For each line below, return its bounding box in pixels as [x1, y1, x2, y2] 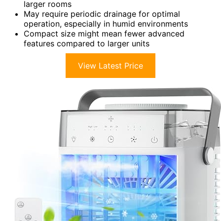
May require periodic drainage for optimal [24, 8, 180, 19]
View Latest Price [78, 60, 143, 71]
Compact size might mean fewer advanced [24, 28, 184, 38]
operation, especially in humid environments [24, 18, 188, 29]
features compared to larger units [24, 38, 149, 48]
